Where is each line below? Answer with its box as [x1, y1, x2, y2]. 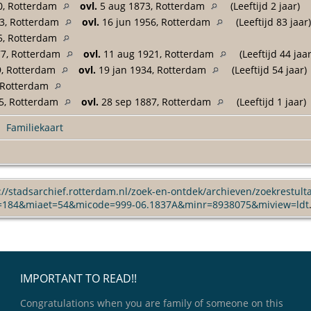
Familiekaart [6, 120, 63, 134]
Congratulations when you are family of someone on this [20, 296, 283, 310]
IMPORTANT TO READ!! [20, 270, 137, 286]
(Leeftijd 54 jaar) [229, 62, 307, 76]
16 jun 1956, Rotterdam [99, 15, 213, 28]
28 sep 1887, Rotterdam [99, 94, 214, 108]
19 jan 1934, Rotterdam [96, 62, 209, 76]
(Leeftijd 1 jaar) [234, 94, 306, 108]
